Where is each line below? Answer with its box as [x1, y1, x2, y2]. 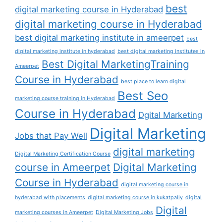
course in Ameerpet [15, 161, 111, 174]
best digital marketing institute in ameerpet [15, 33, 184, 43]
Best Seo [117, 89, 168, 104]
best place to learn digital [121, 78, 186, 85]
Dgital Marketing [138, 110, 202, 120]
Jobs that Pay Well [15, 131, 87, 141]
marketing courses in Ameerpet [15, 209, 93, 216]
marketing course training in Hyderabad [15, 95, 115, 102]
